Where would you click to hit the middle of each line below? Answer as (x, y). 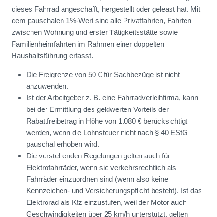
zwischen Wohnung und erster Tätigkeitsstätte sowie (95, 32)
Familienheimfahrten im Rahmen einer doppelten (88, 44)
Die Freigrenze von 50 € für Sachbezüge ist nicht (103, 74)
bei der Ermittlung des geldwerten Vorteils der (97, 109)
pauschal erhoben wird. (63, 144)
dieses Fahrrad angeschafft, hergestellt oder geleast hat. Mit (106, 9)
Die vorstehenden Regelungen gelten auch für (98, 155)
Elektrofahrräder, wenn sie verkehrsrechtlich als (101, 167)
